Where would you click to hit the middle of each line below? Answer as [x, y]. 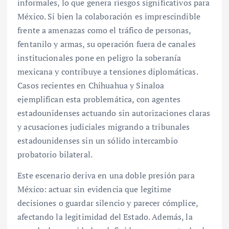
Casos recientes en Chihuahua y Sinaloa [91, 86]
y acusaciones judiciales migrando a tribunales [104, 127]
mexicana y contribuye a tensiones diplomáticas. [108, 72]
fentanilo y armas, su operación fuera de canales [107, 44]
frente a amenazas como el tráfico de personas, [104, 30]
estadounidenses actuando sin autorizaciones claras [114, 113]
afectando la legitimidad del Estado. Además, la [105, 217]
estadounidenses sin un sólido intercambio [98, 141]
